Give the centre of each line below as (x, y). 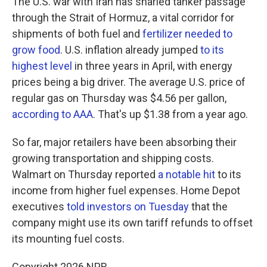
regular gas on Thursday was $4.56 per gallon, (119, 98)
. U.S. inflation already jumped (130, 50)
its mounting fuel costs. (68, 239)
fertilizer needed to (187, 34)
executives (39, 207)
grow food (36, 50)
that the (208, 207)
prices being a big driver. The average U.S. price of (129, 82)
